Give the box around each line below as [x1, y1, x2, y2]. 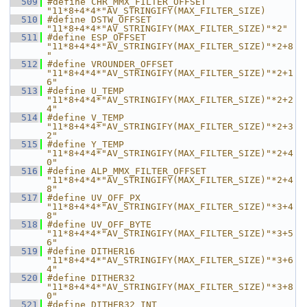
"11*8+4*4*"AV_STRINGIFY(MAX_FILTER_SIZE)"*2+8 [47, 41, 293, 51]
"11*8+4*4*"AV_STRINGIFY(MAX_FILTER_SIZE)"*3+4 [47, 201, 293, 212]
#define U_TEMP [47, 86, 124, 96]
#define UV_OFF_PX [47, 193, 140, 203]
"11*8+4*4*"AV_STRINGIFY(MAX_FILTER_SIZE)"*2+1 [47, 68, 293, 78]
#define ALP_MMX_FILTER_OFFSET [47, 166, 206, 176]
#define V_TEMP [47, 112, 124, 123]
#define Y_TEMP [47, 139, 124, 149]
